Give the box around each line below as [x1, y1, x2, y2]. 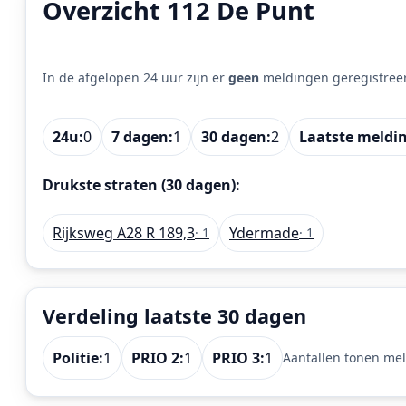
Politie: [53, 348, 103, 369]
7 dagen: [111, 126, 173, 147]
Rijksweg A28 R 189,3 [53, 222, 195, 243]
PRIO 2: [131, 348, 184, 369]
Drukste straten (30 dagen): [43, 174, 240, 195]
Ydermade [229, 222, 299, 243]
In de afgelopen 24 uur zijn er [43, 68, 228, 86]
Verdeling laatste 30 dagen [43, 302, 306, 329]
